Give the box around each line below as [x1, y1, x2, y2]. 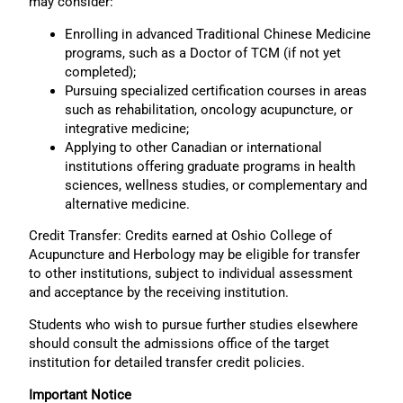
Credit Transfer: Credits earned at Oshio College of [29, 228, 332, 245]
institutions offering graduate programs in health [65, 157, 355, 175]
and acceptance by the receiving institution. [29, 284, 289, 301]
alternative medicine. [65, 195, 190, 212]
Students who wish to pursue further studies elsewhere [29, 316, 358, 333]
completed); [65, 63, 136, 80]
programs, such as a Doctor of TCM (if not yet [65, 44, 341, 61]
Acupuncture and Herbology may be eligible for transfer [29, 246, 360, 264]
